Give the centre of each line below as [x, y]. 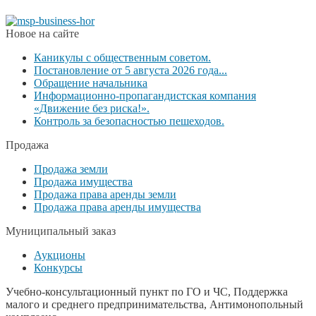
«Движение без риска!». [92, 108]
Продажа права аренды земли [105, 194]
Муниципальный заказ [61, 231]
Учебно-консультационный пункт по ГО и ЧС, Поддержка [147, 291]
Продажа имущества [83, 181]
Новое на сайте [42, 33]
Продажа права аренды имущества [117, 207]
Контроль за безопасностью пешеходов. [129, 121]
